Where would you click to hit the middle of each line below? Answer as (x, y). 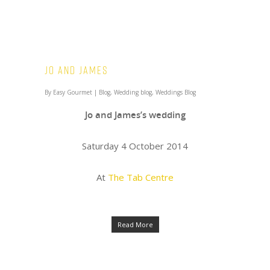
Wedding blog (133, 92)
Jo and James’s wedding (136, 115)
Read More (135, 224)
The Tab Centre (141, 177)
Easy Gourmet (73, 92)
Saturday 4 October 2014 (135, 146)
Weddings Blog (176, 92)
